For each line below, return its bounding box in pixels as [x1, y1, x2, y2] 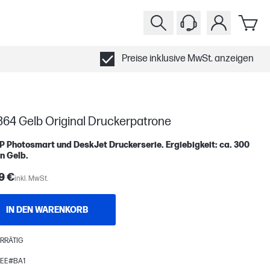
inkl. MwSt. [14, 174, 48, 183]
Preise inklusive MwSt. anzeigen [122, 53, 254, 64]
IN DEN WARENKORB [6, 204, 88, 215]
